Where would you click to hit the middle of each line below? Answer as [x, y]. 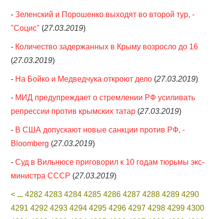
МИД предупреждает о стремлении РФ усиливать [105, 98]
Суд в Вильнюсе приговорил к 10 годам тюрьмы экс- [110, 162]
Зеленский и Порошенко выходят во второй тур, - [105, 14]
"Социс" [25, 28]
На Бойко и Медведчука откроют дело [84, 79]
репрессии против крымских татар [73, 111]
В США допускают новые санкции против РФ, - [100, 130]
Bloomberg [30, 143]
